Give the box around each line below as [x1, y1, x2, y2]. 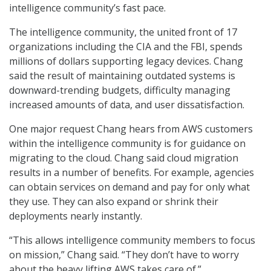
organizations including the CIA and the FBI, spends [9, 40, 243, 54]
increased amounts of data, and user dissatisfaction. [9, 98, 244, 112]
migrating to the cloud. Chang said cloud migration [9, 151, 238, 165]
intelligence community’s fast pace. [9, 1, 166, 15]
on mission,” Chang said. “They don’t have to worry [9, 248, 239, 262]
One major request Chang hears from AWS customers [9, 122, 253, 136]
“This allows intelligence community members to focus [9, 233, 255, 247]
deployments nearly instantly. [9, 209, 142, 223]
